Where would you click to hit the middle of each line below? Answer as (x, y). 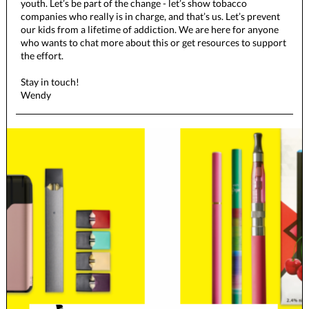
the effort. (42, 56)
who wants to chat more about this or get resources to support (153, 42)
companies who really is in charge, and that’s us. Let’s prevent (150, 16)
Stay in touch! (52, 82)
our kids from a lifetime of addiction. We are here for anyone (150, 29)
